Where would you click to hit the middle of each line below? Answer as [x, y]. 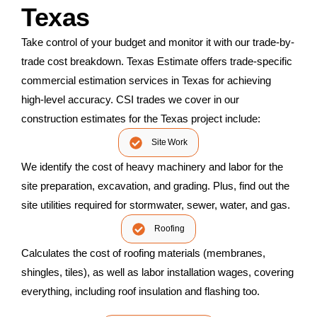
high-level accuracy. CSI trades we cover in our [130, 99]
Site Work [169, 142]
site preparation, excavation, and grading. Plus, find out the [155, 185]
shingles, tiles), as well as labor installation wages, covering [157, 272]
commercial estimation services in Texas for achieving [146, 80]
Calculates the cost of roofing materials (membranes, [143, 253]
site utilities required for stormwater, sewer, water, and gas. [156, 204]
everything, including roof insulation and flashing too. [140, 291]
